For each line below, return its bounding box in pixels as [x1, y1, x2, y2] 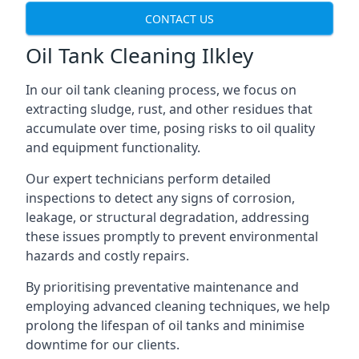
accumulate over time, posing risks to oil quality [26, 119, 315, 137]
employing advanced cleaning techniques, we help [26, 297, 330, 315]
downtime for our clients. [26, 336, 179, 353]
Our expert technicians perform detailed [26, 170, 271, 188]
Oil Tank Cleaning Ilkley [26, 41, 253, 70]
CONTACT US [145, 10, 214, 26]
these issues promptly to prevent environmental [26, 228, 318, 245]
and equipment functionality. [26, 139, 200, 156]
